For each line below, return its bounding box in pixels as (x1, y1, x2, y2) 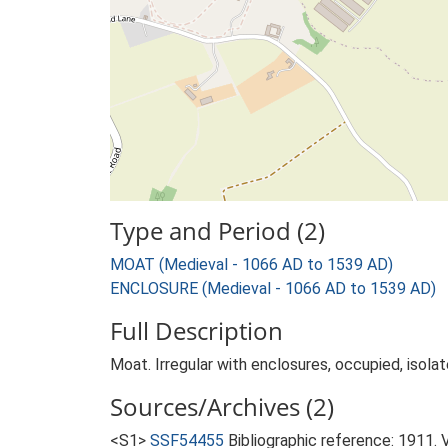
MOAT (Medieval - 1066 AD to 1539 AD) (110, 255, 393, 274)
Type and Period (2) (110, 214, 325, 247)
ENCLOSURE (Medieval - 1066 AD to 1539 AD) (110, 279, 436, 298)
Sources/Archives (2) (110, 390, 334, 423)
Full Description (110, 314, 283, 347)
